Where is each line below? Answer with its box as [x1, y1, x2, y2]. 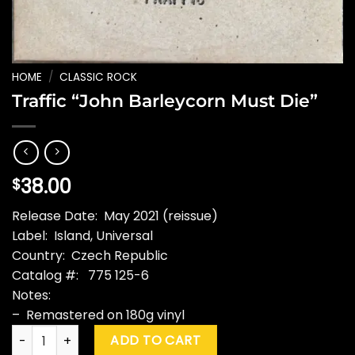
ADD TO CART [110, 331, 201, 350]
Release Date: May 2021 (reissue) [12, 207, 218, 226]
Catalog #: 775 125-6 [12, 266, 149, 285]
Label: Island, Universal [12, 227, 153, 246]
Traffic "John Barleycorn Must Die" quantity [11, 325, 256, 342]
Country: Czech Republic [12, 246, 168, 265]
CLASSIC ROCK [59, 70, 138, 85]
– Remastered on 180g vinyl [12, 306, 185, 325]
